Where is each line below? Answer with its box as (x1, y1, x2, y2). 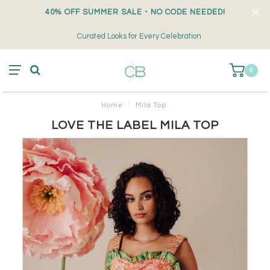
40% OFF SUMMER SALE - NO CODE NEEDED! (45, 8, 225, 16)
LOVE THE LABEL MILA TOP (51, 119, 219, 131)
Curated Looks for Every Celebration (75, 33, 201, 40)
